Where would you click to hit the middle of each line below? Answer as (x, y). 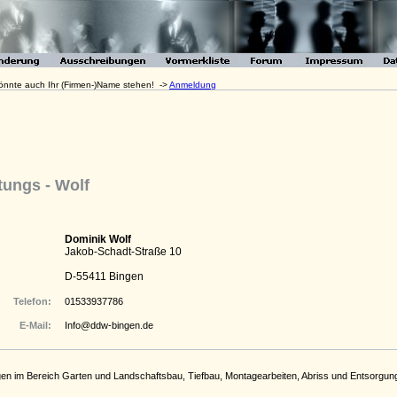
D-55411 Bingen (104, 276)
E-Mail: (35, 325)
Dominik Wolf (98, 239)
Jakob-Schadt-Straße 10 (123, 252)
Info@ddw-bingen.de (109, 325)
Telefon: (32, 301)
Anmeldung (193, 85)
